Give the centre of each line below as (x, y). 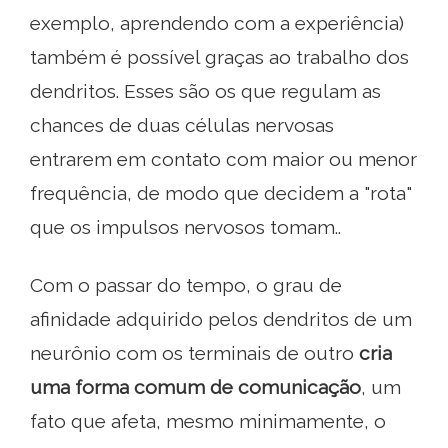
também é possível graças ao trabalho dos (219, 57)
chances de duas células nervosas (182, 125)
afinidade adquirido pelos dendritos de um (221, 319)
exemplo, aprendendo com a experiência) (217, 23)
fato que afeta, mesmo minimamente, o (208, 421)
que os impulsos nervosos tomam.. (185, 227)
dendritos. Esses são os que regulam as (205, 91)
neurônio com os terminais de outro (194, 353)
